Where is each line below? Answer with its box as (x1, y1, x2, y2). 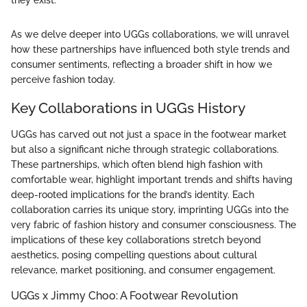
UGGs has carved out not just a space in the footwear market (11, 128, 286, 140)
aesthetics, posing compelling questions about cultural (11, 249, 257, 260)
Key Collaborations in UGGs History (11, 99, 245, 117)
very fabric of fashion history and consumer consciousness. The (11, 219, 296, 230)
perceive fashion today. (11, 74, 115, 86)
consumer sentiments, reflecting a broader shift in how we (11, 59, 272, 71)
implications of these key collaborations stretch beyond (11, 234, 261, 245)
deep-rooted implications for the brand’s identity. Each (11, 188, 254, 200)
